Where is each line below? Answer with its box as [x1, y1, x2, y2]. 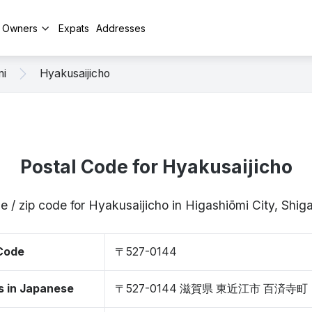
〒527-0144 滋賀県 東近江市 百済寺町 [115, 282, 308, 295]
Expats [58, 22, 89, 34]
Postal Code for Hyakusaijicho [19, 156, 292, 178]
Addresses [96, 22, 146, 34]
